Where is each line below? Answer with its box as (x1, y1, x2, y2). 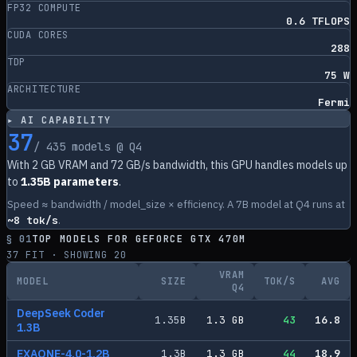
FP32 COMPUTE (7, 2, 81, 14)
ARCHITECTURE (7, 83, 81, 96)
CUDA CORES (7, 29, 69, 41)
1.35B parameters (21, 175, 119, 189)
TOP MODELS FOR (31, 233, 136, 245)
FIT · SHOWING (18, 249, 115, 261)
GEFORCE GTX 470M (135, 233, 246, 245)
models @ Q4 (65, 139, 142, 154)
